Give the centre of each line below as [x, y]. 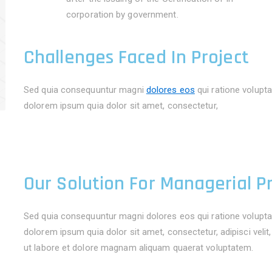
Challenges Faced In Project [136, 57]
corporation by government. [122, 15]
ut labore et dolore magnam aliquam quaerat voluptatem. [139, 248]
